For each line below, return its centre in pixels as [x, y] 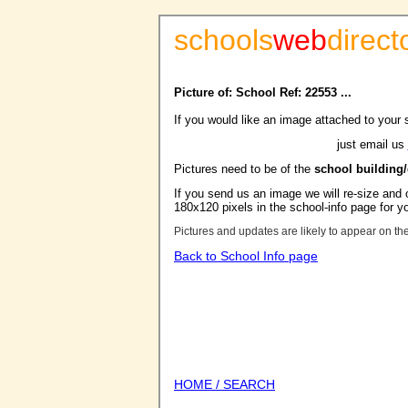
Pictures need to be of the [244, 169]
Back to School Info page [246, 256]
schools [224, 40]
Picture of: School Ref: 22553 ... [263, 92]
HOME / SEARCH [224, 384]
